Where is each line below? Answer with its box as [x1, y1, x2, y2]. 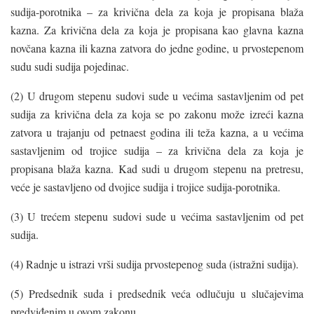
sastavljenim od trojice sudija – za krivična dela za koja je [11, 142, 303, 158]
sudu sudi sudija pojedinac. [11, 58, 129, 74]
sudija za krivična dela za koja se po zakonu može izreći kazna [11, 106, 303, 121]
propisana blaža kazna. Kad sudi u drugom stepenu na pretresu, [11, 161, 303, 176]
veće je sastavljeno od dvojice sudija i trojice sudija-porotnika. [11, 179, 280, 194]
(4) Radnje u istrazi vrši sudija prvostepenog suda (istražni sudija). [11, 256, 299, 271]
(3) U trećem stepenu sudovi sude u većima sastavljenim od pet [11, 208, 303, 224]
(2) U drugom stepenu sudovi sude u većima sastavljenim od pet [11, 88, 303, 103]
